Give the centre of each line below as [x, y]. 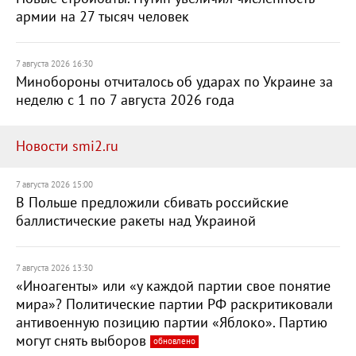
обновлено [174, 341]
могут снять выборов [83, 341]
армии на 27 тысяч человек [103, 17]
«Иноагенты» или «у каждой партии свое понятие [173, 286]
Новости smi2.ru [67, 147]
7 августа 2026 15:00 [54, 185]
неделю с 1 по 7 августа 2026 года [125, 101]
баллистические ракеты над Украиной [136, 221]
